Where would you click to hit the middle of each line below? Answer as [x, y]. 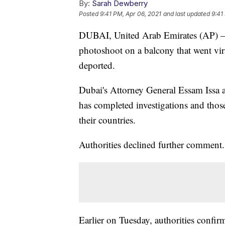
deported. [97, 65]
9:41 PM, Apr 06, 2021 [131, 14]
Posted [89, 14]
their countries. [107, 120]
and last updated [187, 14]
